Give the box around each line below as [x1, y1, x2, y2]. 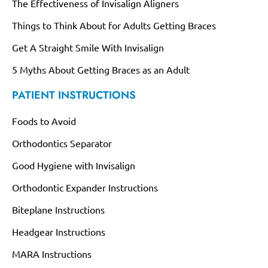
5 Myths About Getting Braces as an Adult [12, 63, 190, 75]
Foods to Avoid [12, 115, 76, 127]
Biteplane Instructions [12, 203, 105, 215]
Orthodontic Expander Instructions [12, 181, 158, 193]
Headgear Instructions [12, 226, 105, 237]
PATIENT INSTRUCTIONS [12, 87, 136, 103]
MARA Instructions [12, 248, 92, 260]
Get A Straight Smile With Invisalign [12, 41, 164, 53]
